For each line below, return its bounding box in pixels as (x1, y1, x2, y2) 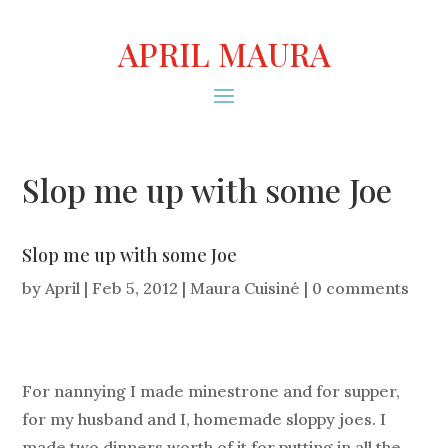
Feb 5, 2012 (92, 278, 179, 299)
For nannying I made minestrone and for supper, (22, 381, 401, 402)
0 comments (312, 278, 410, 299)
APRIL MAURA (117, 32, 331, 75)
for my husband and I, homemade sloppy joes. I (22, 409, 387, 430)
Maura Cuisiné (190, 278, 301, 299)
